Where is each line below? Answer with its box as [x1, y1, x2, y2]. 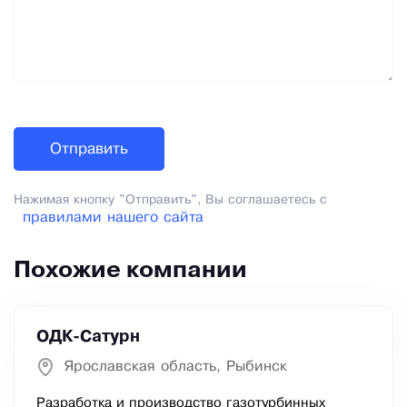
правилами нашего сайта [23, 211, 203, 225]
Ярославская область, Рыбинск [64, 360, 287, 374]
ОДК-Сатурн [36, 330, 140, 345]
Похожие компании [14, 261, 247, 283]
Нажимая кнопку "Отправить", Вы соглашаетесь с [14, 194, 327, 207]
